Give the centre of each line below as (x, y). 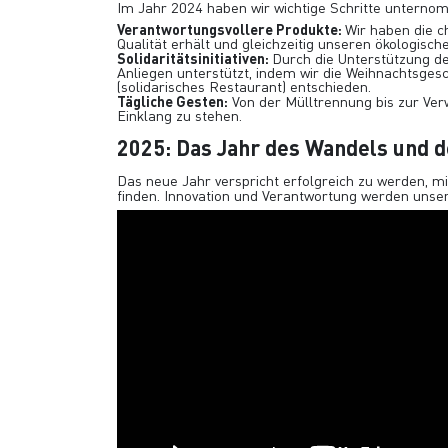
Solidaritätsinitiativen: (194, 57)
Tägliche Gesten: (172, 100)
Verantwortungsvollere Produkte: (231, 28)
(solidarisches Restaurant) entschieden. (244, 86)
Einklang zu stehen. (179, 115)
